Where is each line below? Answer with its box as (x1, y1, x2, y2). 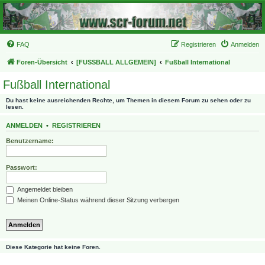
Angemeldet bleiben (15, 186, 73, 193)
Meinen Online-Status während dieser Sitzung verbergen (15, 196, 179, 203)
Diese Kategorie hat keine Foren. (6, 244, 101, 251)
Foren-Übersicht (17, 58, 67, 66)
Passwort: (6, 164, 37, 172)
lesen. (6, 103, 24, 110)
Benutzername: (6, 137, 54, 145)
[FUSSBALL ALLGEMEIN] (76, 58, 156, 66)
